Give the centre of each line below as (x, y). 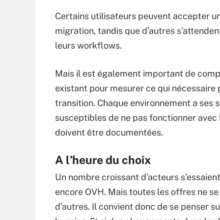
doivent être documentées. (109, 132)
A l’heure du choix (103, 160)
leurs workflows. (88, 45)
